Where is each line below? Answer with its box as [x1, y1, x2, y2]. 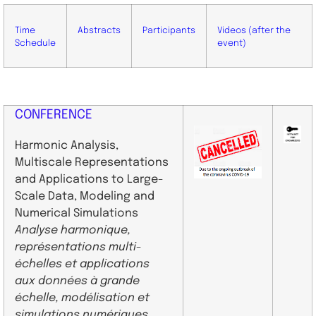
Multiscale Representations [15, 156, 169, 169]
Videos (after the [217, 25, 291, 35]
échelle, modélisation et [15, 291, 150, 304]
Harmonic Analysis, [15, 139, 119, 152]
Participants [142, 25, 195, 35]
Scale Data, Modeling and [15, 190, 154, 202]
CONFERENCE [15, 108, 92, 121]
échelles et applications [15, 257, 150, 270]
